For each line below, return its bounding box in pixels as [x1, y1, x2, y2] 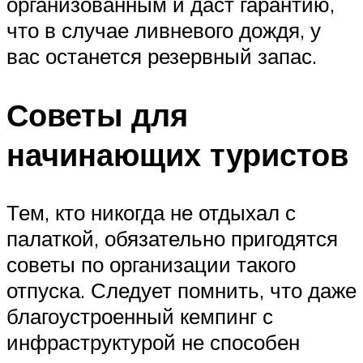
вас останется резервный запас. [6, 42, 317, 69]
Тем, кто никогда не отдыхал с [6, 199, 296, 226]
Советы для [6, 94, 188, 135]
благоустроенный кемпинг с [6, 303, 273, 330]
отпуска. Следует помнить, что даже [6, 277, 357, 304]
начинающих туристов [6, 134, 348, 174]
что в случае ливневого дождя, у [6, 16, 321, 43]
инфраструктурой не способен [6, 329, 300, 356]
